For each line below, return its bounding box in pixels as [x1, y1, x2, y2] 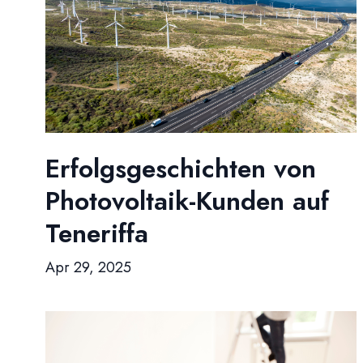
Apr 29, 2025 [45, 257, 131, 278]
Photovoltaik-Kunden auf [45, 182, 329, 220]
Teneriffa [45, 215, 148, 252]
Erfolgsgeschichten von [45, 150, 316, 187]
